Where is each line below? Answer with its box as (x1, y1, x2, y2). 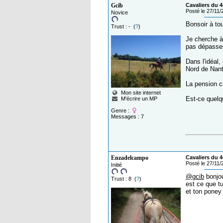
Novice (111, 9, 128, 16)
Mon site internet (118, 90, 161, 96)
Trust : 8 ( (111, 176, 136, 182)
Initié (111, 162, 122, 168)
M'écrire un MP (121, 96, 158, 102)
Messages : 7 (111, 113, 144, 120)
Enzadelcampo (111, 154, 148, 162)
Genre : (111, 108, 131, 114)
